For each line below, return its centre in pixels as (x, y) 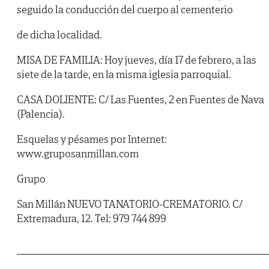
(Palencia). (41, 114)
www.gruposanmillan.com (78, 154)
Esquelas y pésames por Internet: (92, 139)
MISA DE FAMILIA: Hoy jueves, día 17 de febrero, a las (137, 60)
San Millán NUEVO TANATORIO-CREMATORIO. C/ (130, 204)
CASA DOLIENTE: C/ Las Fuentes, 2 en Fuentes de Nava (141, 100)
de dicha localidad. (59, 35)
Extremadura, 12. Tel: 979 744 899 (92, 219)
